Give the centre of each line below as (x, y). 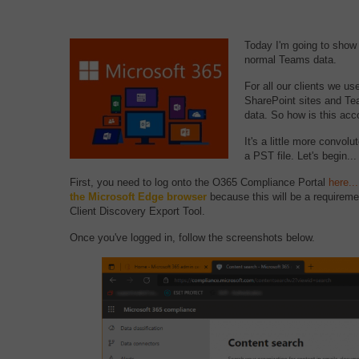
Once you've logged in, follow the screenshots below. (192, 237)
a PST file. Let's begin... (301, 155)
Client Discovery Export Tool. (137, 211)
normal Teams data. (290, 59)
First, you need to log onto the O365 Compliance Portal (199, 182)
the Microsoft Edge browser (138, 196)
